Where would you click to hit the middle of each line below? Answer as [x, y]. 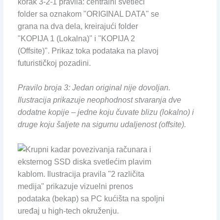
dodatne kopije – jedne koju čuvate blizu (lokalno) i [106, 112]
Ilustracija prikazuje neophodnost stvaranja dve [99, 100]
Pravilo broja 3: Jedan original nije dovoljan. [94, 88]
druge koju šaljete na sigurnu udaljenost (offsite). [102, 125]
